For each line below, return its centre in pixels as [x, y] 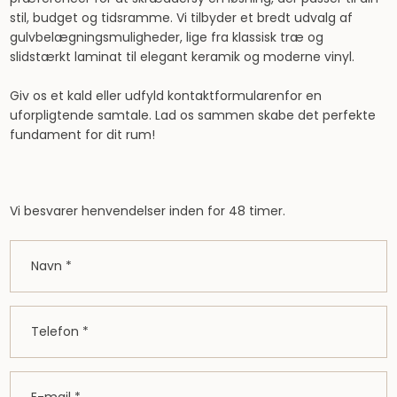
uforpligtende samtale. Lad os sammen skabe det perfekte [192, 115]
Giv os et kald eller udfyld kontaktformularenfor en [165, 95]
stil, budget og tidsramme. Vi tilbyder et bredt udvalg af [181, 17]
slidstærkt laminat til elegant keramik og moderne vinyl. [182, 56]
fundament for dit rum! [82, 134]
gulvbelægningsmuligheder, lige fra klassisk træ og [166, 37]
